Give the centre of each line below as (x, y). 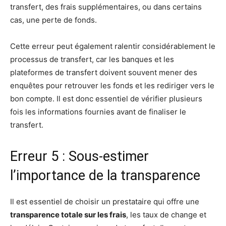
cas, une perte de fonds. (53, 20)
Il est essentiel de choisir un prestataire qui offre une (105, 202)
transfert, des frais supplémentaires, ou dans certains (106, 7)
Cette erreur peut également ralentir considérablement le (113, 46)
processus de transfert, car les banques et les (92, 59)
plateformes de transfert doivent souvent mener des (104, 72)
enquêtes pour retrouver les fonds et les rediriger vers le (112, 86)
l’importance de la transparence (105, 176)
